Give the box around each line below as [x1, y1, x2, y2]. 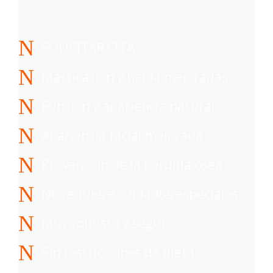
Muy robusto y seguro [41, 214, 174, 232]
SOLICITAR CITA [41, 38, 135, 56]
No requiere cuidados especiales [41, 185, 238, 202]
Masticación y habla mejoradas [41, 68, 228, 85]
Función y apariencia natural [41, 97, 215, 115]
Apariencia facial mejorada [41, 126, 203, 144]
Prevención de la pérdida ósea [41, 155, 222, 173]
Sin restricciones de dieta [41, 243, 194, 261]
